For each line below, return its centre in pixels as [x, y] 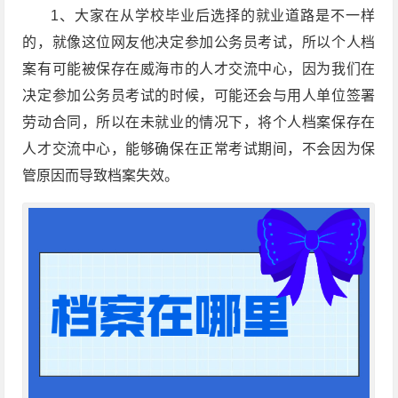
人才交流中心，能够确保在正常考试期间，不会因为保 [199, 149]
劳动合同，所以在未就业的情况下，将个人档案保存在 [199, 123]
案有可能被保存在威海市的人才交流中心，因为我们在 [199, 69]
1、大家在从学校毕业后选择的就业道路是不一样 [213, 16]
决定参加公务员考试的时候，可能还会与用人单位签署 [199, 96]
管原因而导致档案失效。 [101, 176]
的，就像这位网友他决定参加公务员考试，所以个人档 [199, 43]
